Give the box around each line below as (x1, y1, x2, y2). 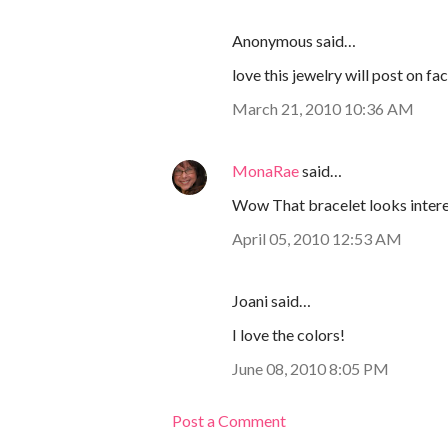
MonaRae (232, 161, 299, 181)
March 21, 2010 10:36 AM (232, 99, 414, 119)
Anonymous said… (232, 31, 356, 51)
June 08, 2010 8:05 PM (232, 359, 389, 379)
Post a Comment (172, 411, 286, 431)
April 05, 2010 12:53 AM (232, 229, 402, 249)
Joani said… (232, 291, 311, 311)
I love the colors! (232, 325, 345, 345)
